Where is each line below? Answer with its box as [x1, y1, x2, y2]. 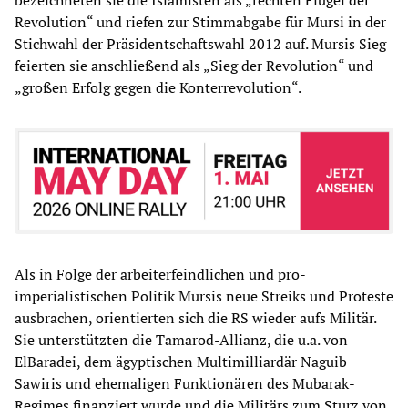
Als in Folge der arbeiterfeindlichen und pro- [15, 264, 306, 285]
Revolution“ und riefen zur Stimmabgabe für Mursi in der [15, 12, 386, 33]
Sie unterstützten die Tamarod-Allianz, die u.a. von [15, 330, 348, 351]
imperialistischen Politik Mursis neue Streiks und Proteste [15, 286, 393, 307]
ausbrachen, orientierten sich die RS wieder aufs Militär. [15, 308, 376, 329]
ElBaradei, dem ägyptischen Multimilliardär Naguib [15, 352, 347, 372]
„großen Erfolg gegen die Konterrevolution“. [15, 77, 301, 98]
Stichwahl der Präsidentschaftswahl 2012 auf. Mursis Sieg [15, 34, 386, 55]
